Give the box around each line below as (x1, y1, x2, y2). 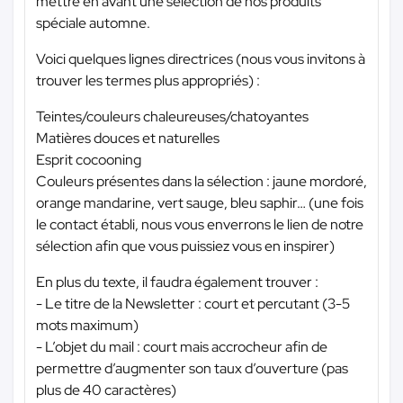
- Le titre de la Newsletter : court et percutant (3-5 (36, 293, 350, 313)
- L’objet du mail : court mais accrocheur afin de (36, 336, 327, 356)
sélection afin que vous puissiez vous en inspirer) (36, 236, 335, 255)
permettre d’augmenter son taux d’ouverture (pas (36, 358, 348, 378)
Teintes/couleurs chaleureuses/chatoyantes (36, 106, 309, 126)
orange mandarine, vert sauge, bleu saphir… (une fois (36, 193, 363, 212)
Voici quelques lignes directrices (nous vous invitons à (36, 49, 365, 68)
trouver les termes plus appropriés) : (36, 70, 260, 90)
